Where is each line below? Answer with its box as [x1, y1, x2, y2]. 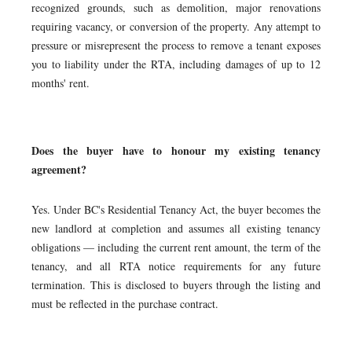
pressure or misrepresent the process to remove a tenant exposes [31, 38, 321, 53]
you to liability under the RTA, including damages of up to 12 [31, 57, 321, 71]
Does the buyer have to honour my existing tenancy [31, 142, 321, 159]
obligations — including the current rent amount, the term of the [31, 240, 321, 255]
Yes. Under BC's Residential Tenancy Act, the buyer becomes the [31, 202, 321, 217]
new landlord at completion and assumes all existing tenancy [31, 221, 321, 236]
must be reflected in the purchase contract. [31, 296, 218, 311]
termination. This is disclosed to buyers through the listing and [31, 277, 321, 292]
